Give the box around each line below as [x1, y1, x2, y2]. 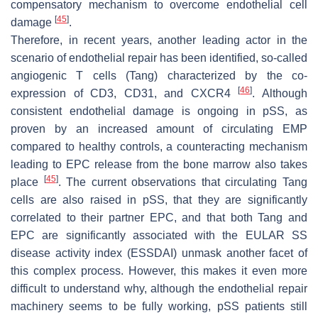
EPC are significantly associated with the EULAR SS [11, 229, 307, 242]
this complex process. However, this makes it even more [11, 265, 307, 278]
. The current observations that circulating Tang [57, 176, 308, 189]
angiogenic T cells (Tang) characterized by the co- [11, 70, 307, 82]
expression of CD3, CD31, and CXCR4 [11, 87, 238, 100]
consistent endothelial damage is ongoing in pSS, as [11, 105, 307, 118]
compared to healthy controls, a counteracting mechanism [11, 141, 307, 153]
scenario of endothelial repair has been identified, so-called [11, 52, 307, 65]
